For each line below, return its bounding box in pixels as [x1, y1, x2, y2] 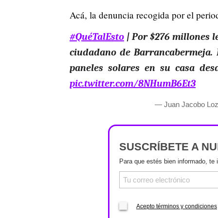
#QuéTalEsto [70, 31, 124, 42]
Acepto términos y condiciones [136, 202, 217, 210]
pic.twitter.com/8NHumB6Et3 [70, 77, 196, 89]
